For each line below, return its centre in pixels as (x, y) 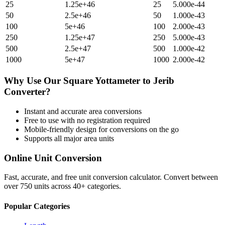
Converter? (27, 92)
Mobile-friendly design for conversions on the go (101, 129)
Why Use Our (34, 81)
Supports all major (54, 138)
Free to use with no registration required (87, 120)
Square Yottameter (102, 81)
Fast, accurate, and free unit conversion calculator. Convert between (111, 177)
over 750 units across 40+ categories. (63, 186)
